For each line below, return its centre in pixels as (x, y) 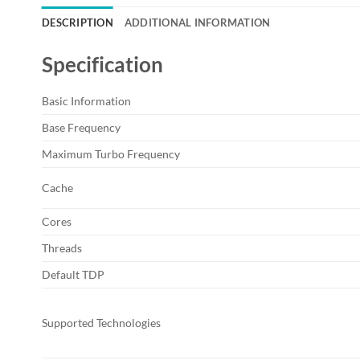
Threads (62, 248)
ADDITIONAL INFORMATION (197, 23)
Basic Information (86, 101)
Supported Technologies (101, 323)
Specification (102, 65)
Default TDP (73, 275)
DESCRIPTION (78, 23)
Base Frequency (81, 128)
